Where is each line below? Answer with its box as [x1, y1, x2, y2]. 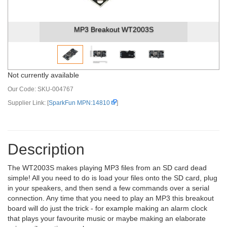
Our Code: [8, 86, 37, 93]
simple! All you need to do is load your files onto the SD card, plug [8, 174, 217, 182]
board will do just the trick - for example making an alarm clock [8, 204, 207, 212]
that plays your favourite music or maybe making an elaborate [8, 214, 206, 222]
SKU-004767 [37, 86, 73, 93]
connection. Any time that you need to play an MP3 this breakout [8, 194, 214, 202]
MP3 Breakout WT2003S [73, 25, 154, 33]
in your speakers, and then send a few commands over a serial [8, 184, 209, 192]
